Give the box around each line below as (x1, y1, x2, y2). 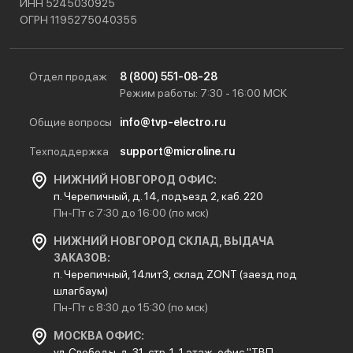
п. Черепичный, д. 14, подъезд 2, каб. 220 (54, 189, 263, 203)
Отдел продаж (29, 69, 107, 83)
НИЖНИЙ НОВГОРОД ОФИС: (54, 173, 217, 186)
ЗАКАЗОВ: (54, 251, 110, 264)
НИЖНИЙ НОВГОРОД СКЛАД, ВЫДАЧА (54, 234, 274, 247)
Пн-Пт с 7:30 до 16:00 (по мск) (54, 206, 209, 219)
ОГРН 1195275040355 (20, 13, 137, 26)
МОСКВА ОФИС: (54, 329, 144, 342)
